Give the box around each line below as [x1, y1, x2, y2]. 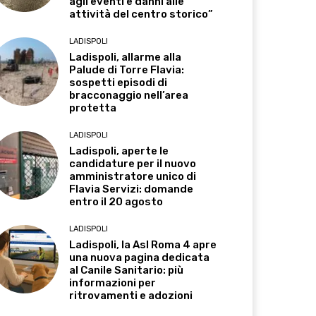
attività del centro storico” [69, 8, 214, 21]
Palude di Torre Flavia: [69, 63, 185, 77]
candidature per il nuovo [69, 157, 197, 171]
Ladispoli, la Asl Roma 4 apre [69, 238, 217, 252]
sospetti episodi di [69, 76, 168, 90]
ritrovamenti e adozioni [69, 289, 193, 303]
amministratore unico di [69, 170, 197, 183]
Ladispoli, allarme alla [69, 51, 182, 64]
